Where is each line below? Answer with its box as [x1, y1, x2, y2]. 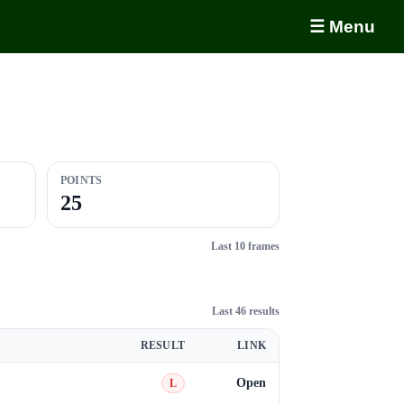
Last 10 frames [211, 239, 280, 252]
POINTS [60, 174, 103, 187]
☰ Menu [309, 17, 375, 36]
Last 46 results [212, 305, 280, 317]
